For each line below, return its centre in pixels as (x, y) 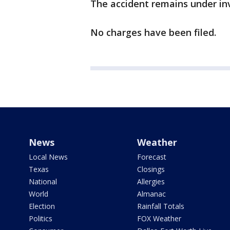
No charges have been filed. (153, 33)
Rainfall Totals (160, 206)
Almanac (151, 194)
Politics (41, 219)
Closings (151, 169)
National (43, 182)
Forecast (151, 157)
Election (42, 206)
